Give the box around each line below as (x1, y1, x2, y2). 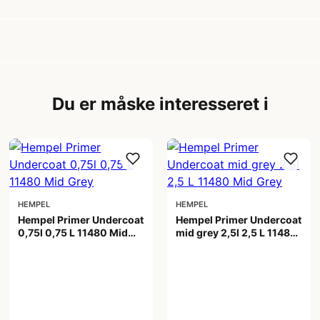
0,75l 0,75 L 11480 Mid (18, 226, 129, 239)
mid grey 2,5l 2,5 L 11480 (175, 226, 297, 239)
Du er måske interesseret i (51, 94, 269, 114)
